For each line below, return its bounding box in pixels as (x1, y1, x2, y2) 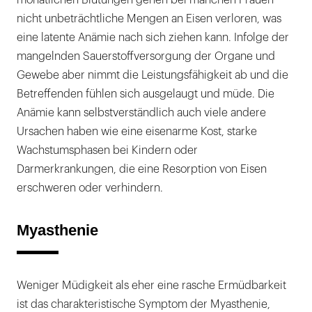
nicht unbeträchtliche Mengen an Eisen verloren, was (17, 13, 281, 25)
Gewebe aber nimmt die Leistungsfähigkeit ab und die (17, 70, 288, 81)
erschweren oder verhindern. (17, 182, 163, 194)
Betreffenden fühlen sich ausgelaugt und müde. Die (17, 88, 274, 100)
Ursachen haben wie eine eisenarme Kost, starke (17, 126, 257, 138)
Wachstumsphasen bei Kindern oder (17, 145, 198, 157)
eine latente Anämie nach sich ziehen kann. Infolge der (17, 32, 289, 44)
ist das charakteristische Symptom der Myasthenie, (17, 299, 270, 311)
